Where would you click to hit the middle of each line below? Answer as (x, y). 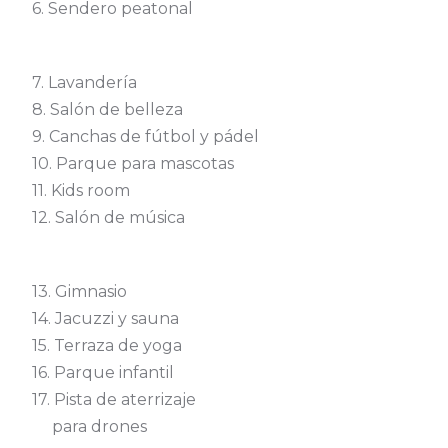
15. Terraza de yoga (107, 345)
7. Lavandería (84, 82)
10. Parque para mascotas (133, 163)
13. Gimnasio (79, 291)
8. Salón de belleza (107, 109)
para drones (89, 426)
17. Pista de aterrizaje (114, 399)
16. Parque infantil (103, 372)
